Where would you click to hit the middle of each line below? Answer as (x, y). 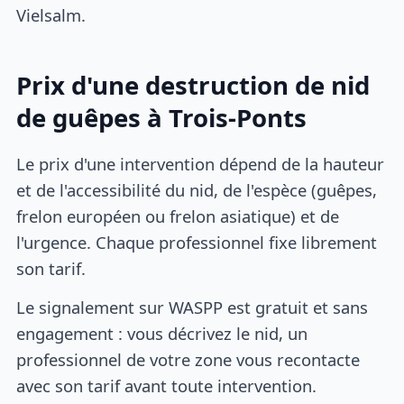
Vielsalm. (51, 14)
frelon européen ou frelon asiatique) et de (178, 216)
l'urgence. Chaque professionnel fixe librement (197, 243)
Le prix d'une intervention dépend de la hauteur (201, 164)
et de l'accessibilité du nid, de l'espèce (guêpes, (197, 190)
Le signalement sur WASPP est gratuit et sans (193, 307)
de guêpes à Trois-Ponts (162, 117)
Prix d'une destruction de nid (193, 85)
